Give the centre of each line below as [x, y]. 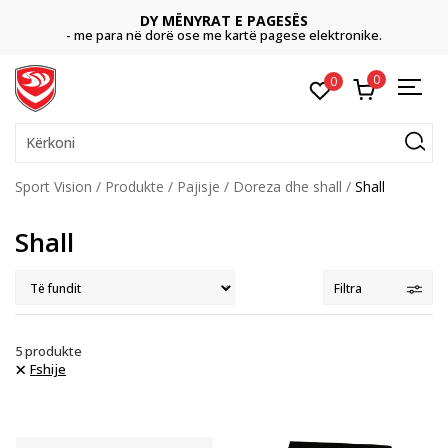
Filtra [348, 288]
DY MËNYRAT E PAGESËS [224, 20]
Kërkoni [50, 142]
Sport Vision [53, 186]
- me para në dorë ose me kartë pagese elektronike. [224, 35]
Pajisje [198, 186]
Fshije [48, 369]
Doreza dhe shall [287, 186]
